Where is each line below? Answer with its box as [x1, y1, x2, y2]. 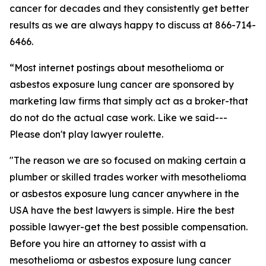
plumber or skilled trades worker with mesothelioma [9, 171, 246, 183]
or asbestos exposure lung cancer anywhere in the [9, 188, 239, 199]
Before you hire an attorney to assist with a [9, 237, 206, 249]
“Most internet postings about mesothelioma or [9, 62, 224, 74]
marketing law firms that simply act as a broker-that [9, 95, 248, 107]
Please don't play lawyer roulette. [9, 128, 163, 140]
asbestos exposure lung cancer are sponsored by [9, 78, 234, 90]
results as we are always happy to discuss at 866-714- [9, 19, 256, 31]
